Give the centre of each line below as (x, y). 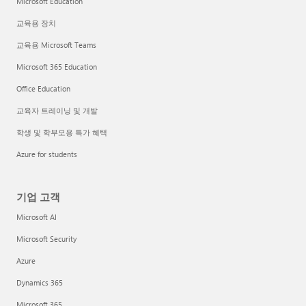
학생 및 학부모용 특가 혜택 (62, 132)
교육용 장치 (36, 23)
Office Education (43, 88)
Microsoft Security (46, 239)
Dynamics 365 (40, 282)
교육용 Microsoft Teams (56, 45)
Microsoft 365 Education (57, 67)
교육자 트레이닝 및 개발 (57, 110)
